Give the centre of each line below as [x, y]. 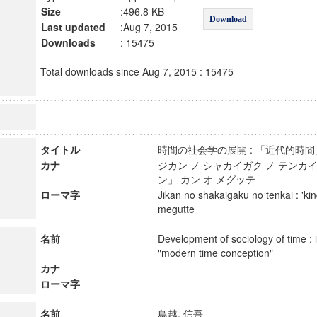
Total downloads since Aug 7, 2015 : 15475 [137, 71]
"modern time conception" [221, 253]
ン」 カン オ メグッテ [213, 179]
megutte [182, 209]
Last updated [73, 27]
